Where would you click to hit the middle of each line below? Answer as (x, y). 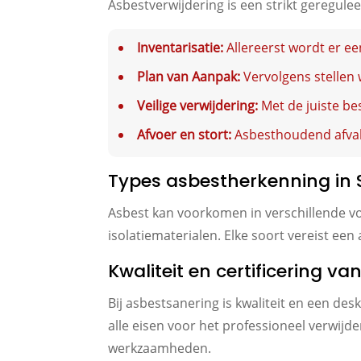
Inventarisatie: (180, 48)
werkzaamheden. (160, 349)
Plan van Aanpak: (189, 77)
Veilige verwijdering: (198, 106)
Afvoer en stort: (185, 135)
